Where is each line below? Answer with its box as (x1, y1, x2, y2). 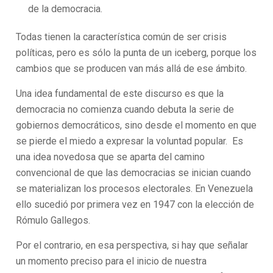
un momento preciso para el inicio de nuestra (16, 255, 207, 267)
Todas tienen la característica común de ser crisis (16, 31, 227, 43)
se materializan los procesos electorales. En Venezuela (16, 183, 253, 194)
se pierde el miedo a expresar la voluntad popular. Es (16, 135, 244, 147)
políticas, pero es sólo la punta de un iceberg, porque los (16, 47, 257, 58)
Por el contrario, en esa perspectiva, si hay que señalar (16, 239, 249, 251)
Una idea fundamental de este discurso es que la (16, 88, 224, 99)
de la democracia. (28, 3, 103, 15)
